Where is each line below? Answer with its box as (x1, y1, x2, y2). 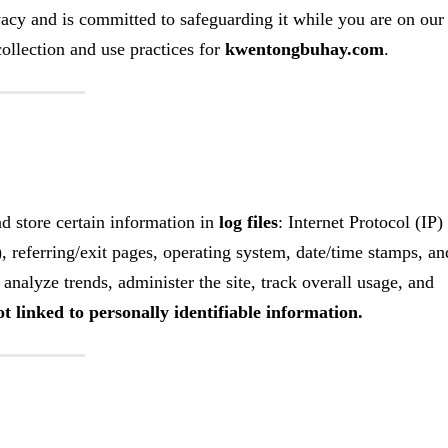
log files (219, 212, 278, 232)
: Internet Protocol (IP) (278, 212, 443, 232)
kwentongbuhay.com (225, 39, 384, 59)
